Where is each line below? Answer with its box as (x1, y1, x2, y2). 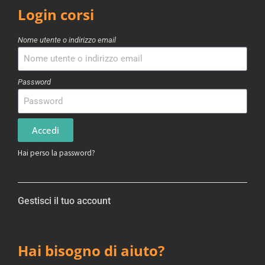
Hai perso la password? (18, 148, 95, 158)
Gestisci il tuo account (18, 195, 111, 206)
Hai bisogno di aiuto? (18, 240, 164, 260)
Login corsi (18, 4, 94, 24)
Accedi (32, 124, 59, 136)
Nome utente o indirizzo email (18, 35, 116, 44)
